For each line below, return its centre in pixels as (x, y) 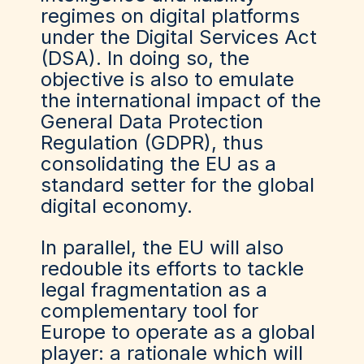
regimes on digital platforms (170, 16)
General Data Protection (152, 121)
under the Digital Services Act (179, 37)
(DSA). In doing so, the (145, 58)
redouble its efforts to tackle (172, 269)
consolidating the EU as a (158, 164)
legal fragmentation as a (154, 290)
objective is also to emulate (167, 79)
